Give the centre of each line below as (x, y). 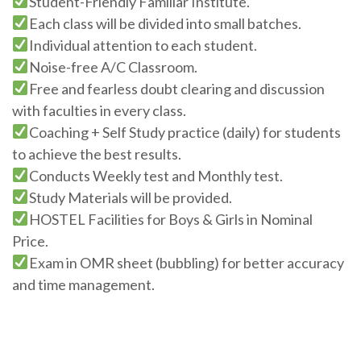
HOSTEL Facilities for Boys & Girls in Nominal (170, 219)
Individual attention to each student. (143, 45)
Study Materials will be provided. (130, 197)
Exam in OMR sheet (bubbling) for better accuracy (186, 262)
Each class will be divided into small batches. (165, 23)
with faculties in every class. (99, 110)
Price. (30, 241)
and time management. (83, 284)
